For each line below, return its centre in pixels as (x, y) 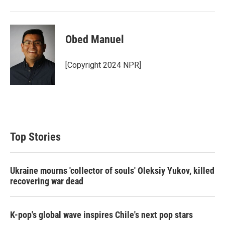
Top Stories (35, 137)
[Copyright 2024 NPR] (103, 65)
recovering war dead (47, 181)
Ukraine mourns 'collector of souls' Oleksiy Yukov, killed (112, 170)
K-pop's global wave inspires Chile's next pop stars (101, 214)
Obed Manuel (95, 39)
